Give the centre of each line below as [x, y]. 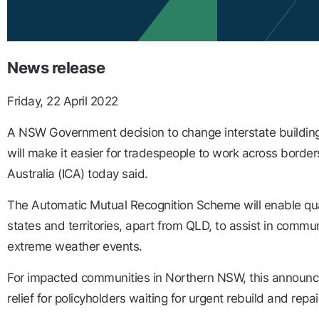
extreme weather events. [75, 247]
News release [56, 68]
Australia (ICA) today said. [78, 174]
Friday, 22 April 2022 [63, 101]
